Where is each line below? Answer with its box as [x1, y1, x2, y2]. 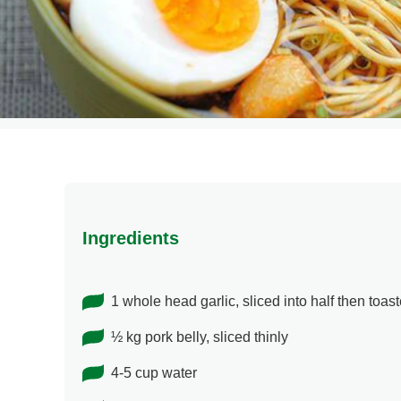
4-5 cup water [111, 365, 197, 381]
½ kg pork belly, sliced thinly [111, 329, 288, 346]
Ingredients [82, 228, 179, 249]
